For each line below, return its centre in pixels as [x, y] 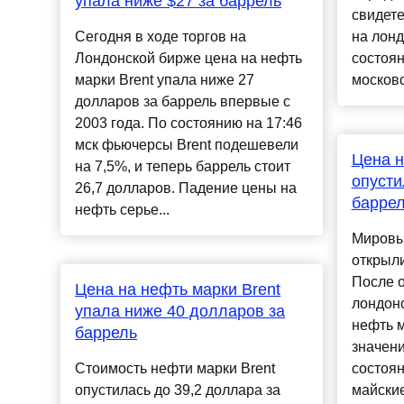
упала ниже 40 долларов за [180, 312]
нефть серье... [123, 210]
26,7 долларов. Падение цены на [186, 188]
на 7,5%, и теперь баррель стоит [183, 167]
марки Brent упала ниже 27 [165, 80]
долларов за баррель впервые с [183, 102]
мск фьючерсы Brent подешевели [187, 145]
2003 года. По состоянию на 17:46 [189, 124]
